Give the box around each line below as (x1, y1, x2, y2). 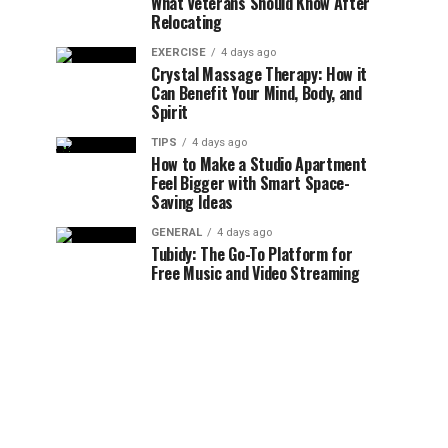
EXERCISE (151, 46, 206, 59)
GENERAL (151, 226, 202, 239)
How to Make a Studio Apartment (151, 152, 367, 176)
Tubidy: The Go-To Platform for (151, 242, 353, 266)
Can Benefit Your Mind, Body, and (151, 81, 362, 105)
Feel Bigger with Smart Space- (151, 171, 350, 195)
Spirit (151, 100, 189, 124)
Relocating (151, 10, 222, 34)
